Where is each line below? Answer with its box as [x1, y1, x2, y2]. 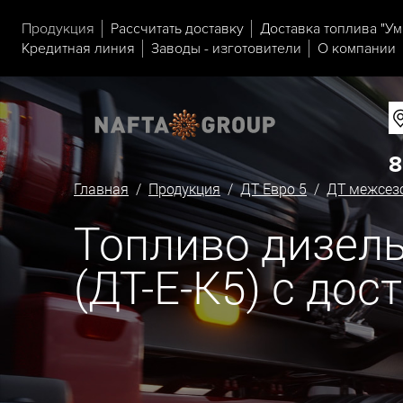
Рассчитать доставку [111, 19, 244, 38]
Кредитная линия [22, 39, 135, 58]
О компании [318, 39, 396, 58]
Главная [74, 179, 129, 199]
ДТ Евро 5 [240, 179, 307, 199]
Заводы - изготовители [151, 39, 301, 58]
